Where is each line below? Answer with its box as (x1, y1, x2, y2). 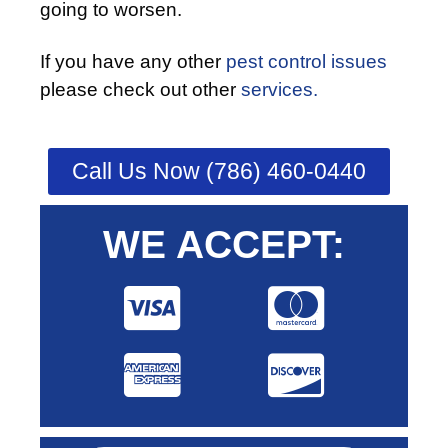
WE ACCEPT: (103, 222, 345, 266)
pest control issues (226, 50, 387, 72)
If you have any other (40, 50, 226, 72)
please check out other (40, 78, 241, 100)
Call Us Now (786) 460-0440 (72, 157, 366, 184)
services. (241, 78, 318, 100)
